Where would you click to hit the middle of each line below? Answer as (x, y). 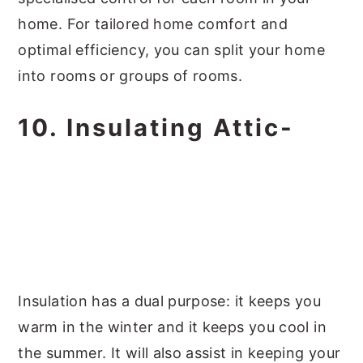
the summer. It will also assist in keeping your (179, 353)
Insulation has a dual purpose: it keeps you (169, 301)
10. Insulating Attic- (156, 128)
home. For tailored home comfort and (153, 24)
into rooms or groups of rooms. (130, 76)
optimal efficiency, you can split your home (171, 50)
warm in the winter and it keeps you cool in (172, 327)
